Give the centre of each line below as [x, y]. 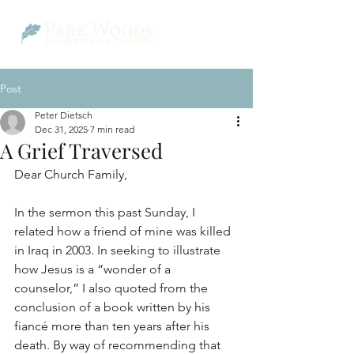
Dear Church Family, [71, 174]
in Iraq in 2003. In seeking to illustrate [119, 250]
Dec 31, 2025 [61, 129]
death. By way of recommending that [119, 345]
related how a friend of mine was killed [124, 231]
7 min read [112, 129]
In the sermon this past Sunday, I [106, 212]
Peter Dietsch [64, 115]
